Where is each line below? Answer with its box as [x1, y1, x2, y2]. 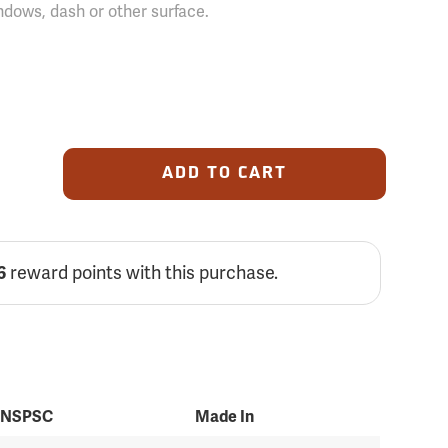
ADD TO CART [161, 166, 287, 182]
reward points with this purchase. [6, 261, 279, 284]
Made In [195, 407, 255, 427]
